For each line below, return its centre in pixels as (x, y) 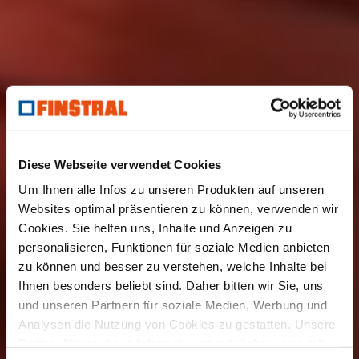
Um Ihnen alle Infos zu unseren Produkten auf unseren (171, 189)
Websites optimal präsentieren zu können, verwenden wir (178, 208)
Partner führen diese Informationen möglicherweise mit (171, 343)
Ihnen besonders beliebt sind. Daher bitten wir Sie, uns (171, 285)
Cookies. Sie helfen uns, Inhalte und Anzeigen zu (155, 228)
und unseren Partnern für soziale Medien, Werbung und (173, 305)
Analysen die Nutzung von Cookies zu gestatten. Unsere (177, 324)
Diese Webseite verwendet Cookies (120, 164)
